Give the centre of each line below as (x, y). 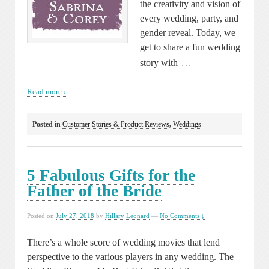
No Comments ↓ (182, 215)
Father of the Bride (94, 191)
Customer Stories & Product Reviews (116, 124)
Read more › (47, 92)
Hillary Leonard (127, 215)
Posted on (41, 215)
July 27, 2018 (75, 215)
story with (159, 62)
